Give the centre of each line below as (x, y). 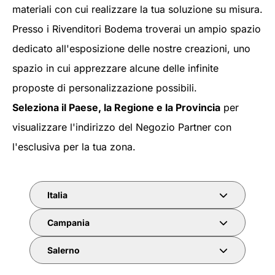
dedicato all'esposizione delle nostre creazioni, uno (131, 48)
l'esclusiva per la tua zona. (74, 147)
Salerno (64, 250)
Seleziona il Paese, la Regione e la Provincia (116, 107)
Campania (68, 222)
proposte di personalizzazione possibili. (105, 88)
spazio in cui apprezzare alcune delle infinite (115, 68)
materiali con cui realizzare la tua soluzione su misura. (137, 9)
